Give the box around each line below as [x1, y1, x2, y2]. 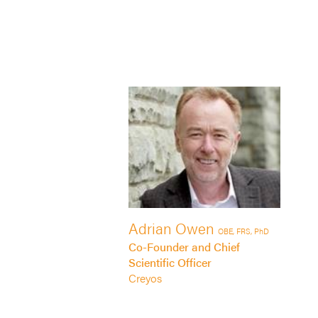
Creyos [128, 270, 162, 287]
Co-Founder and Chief [128, 238, 240, 256]
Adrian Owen [128, 217, 218, 239]
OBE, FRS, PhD [217, 225, 269, 237]
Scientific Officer [128, 254, 212, 271]
